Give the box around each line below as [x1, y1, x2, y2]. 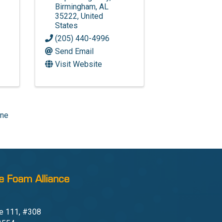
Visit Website [55, 59, 103, 69]
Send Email [55, 46, 94, 56]
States [55, 20, 78, 30]
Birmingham [55, 1, 96, 11]
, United [77, 11, 104, 21]
